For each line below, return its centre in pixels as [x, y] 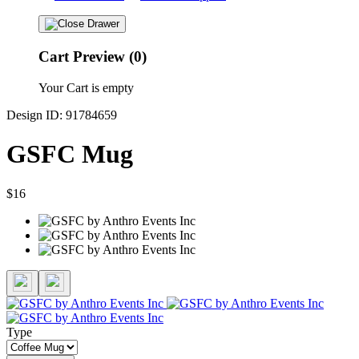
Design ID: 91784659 [62, 115]
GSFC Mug [70, 154]
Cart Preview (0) [93, 57]
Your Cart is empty [86, 87]
